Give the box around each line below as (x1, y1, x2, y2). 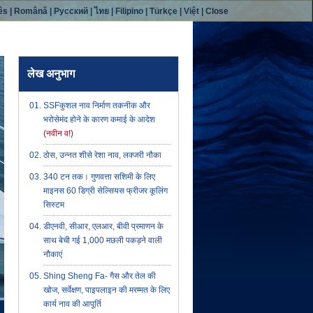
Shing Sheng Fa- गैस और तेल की (43, 271, 156, 281)
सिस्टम (43, 200, 64, 210)
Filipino (115, 6, 144, 16)
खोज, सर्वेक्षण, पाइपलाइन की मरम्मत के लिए (43, 285, 170, 295)
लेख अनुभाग (27, 68, 75, 80)
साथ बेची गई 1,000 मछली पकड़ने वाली (43, 235, 162, 245)
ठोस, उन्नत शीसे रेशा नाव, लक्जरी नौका (43, 150, 161, 160)
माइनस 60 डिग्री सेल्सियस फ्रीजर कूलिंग (43, 186, 168, 196)
